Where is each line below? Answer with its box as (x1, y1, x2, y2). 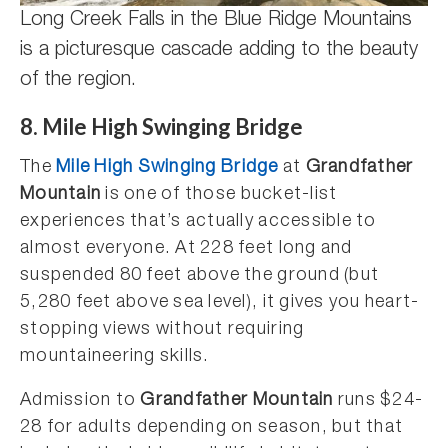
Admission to (20, 392, 141, 410)
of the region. (20, 71, 136, 91)
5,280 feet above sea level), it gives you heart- (20, 294, 420, 312)
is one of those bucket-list (101, 186, 338, 204)
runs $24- (333, 392, 424, 410)
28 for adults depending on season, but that (20, 419, 404, 437)
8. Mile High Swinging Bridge (20, 113, 303, 140)
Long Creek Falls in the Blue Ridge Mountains (20, 11, 412, 31)
